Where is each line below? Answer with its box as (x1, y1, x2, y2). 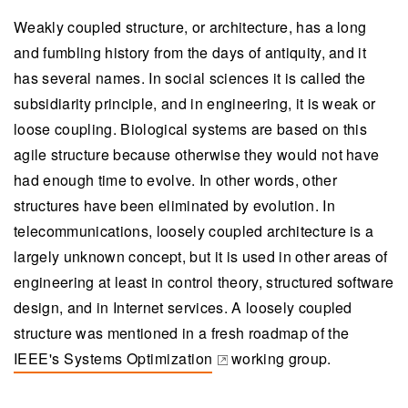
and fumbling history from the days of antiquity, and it (14, 42, 367, 64)
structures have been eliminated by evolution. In (14, 195, 335, 217)
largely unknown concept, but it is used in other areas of (14, 246, 388, 268)
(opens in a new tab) (14, 361, 154, 382)
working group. (227, 348, 331, 370)
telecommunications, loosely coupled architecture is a (14, 220, 374, 242)
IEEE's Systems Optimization (14, 348, 213, 370)
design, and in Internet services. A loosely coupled (14, 297, 352, 319)
